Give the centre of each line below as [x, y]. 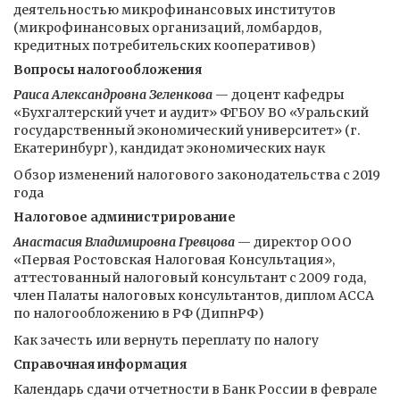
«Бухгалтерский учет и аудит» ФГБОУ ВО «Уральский [191, 112]
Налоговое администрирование [125, 217]
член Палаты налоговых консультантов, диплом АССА [194, 296]
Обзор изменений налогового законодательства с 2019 [197, 175]
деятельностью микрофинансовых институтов [175, 10]
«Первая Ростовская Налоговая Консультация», [174, 260]
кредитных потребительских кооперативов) [165, 46]
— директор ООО [293, 242]
